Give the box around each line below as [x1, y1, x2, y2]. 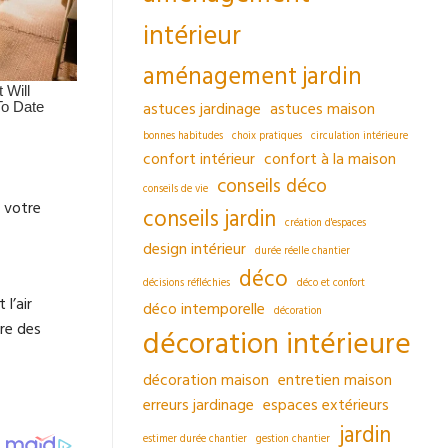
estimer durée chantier [143, 431, 247, 446]
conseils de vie [143, 181, 208, 196]
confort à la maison [264, 147, 396, 170]
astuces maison [270, 97, 375, 120]
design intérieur [143, 237, 246, 260]
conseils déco [217, 172, 327, 200]
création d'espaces [285, 215, 366, 230]
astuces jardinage [143, 97, 261, 120]
